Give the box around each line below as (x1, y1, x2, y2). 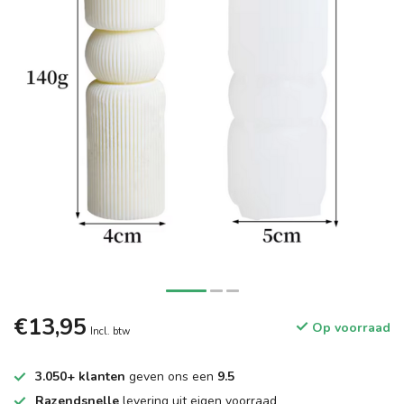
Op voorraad (308, 319, 390, 337)
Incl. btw (90, 325, 130, 339)
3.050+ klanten (35, 368, 125, 386)
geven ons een (125, 368, 217, 386)
